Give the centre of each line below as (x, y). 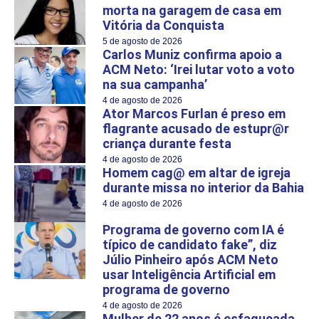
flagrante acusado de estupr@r (196, 128)
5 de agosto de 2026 (142, 41)
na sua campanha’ (155, 84)
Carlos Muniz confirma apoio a (192, 54)
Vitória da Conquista (163, 25)
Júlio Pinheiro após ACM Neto (190, 259)
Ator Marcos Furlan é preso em (194, 113)
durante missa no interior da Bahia (203, 187)
